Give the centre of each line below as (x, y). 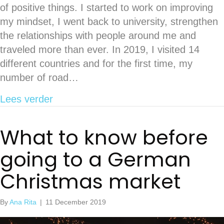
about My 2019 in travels (107, 98)
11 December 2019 (76, 202)
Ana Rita (23, 202)
